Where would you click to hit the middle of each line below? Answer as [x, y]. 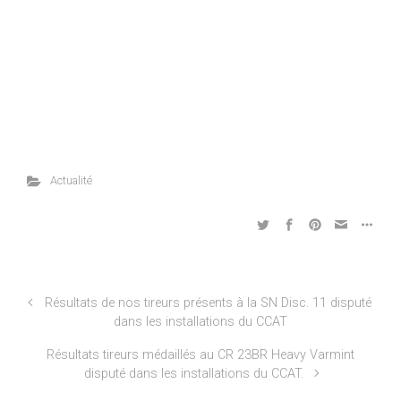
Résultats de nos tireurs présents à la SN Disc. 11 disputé [208, 303]
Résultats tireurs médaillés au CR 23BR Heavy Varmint [200, 355]
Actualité [71, 180]
